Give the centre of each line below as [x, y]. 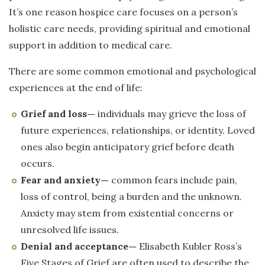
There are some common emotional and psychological [132, 71]
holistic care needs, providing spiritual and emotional [130, 29]
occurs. [38, 164]
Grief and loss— [58, 114]
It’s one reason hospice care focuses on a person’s [123, 12]
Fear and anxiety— [65, 180]
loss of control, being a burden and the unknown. [131, 197]
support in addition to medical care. [91, 45]
